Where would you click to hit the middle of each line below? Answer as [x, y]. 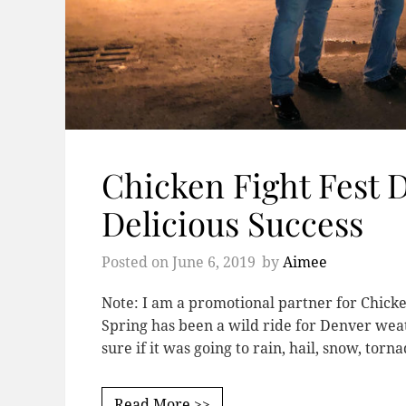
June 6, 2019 [214, 262]
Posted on [137, 262]
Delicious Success [232, 222]
